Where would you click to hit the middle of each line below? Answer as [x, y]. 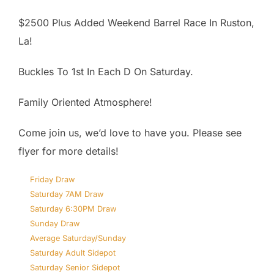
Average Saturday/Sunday [78, 238]
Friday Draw [53, 180]
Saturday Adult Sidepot [73, 253]
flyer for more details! [68, 151]
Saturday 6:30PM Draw [73, 209]
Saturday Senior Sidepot [75, 268]
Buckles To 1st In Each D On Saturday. [106, 72]
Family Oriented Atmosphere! [85, 102]
